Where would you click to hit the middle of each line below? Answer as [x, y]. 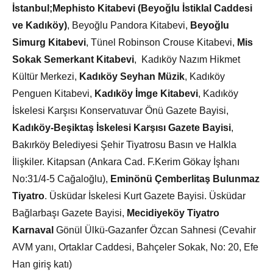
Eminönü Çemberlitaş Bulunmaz [185, 179]
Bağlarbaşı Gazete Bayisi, [69, 213]
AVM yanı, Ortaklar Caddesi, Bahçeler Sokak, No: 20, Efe [135, 247]
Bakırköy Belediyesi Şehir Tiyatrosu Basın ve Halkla [124, 144]
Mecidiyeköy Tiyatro [173, 213]
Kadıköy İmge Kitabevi [146, 93]
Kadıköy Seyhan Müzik [132, 76]
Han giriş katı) [42, 264]
